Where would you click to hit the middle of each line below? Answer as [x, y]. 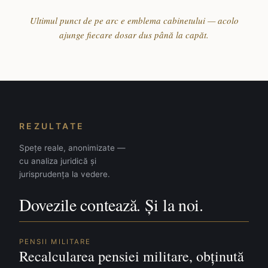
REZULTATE [52, 126]
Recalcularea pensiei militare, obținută [132, 256]
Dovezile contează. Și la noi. [111, 205]
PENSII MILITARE [55, 242]
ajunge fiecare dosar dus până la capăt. [134, 35]
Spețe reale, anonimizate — [72, 148]
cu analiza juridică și [58, 161]
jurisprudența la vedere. [65, 174]
